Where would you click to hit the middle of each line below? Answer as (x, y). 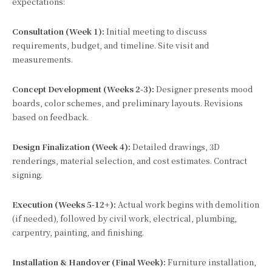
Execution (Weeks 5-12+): (64, 204)
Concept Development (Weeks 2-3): (83, 89)
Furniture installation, (211, 262)
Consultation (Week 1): (58, 31)
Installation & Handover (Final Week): (89, 262)
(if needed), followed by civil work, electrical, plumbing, (124, 218)
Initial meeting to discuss (156, 31)
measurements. (42, 59)
